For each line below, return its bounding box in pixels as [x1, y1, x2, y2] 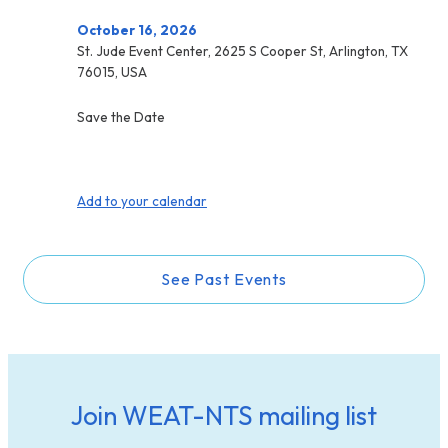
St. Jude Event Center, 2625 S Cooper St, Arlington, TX [77, 43, 408, 60]
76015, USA [77, 64, 147, 81]
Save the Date [77, 108, 165, 125]
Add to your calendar [77, 193, 207, 210]
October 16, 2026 [77, 22, 197, 39]
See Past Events [160, 268, 288, 289]
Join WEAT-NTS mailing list [71, 398, 377, 432]
